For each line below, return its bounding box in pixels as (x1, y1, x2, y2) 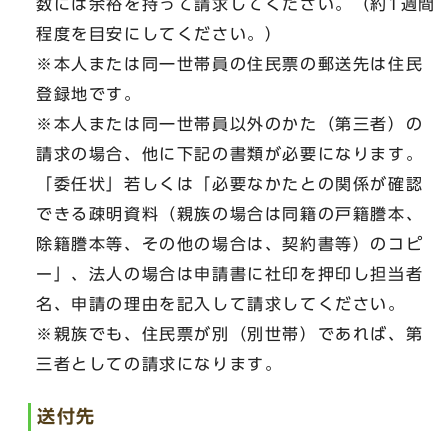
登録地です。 (36, 86, 142, 102)
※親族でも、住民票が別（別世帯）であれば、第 (36, 326, 424, 342)
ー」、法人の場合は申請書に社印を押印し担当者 (36, 266, 424, 282)
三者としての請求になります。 (36, 356, 283, 372)
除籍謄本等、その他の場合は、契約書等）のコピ (36, 236, 424, 252)
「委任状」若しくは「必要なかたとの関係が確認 (36, 176, 424, 192)
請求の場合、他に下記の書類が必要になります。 (36, 146, 424, 162)
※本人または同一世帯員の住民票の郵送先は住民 (36, 56, 424, 72)
